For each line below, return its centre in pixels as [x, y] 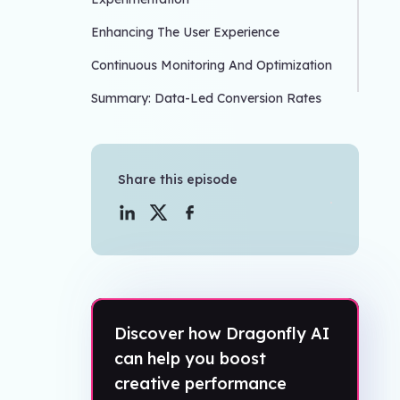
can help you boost [190, 359]
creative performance [200, 384]
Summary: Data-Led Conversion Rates [206, 99]
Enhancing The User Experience [185, 33]
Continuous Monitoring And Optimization [212, 66]
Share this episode [178, 180]
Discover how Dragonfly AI [222, 334]
